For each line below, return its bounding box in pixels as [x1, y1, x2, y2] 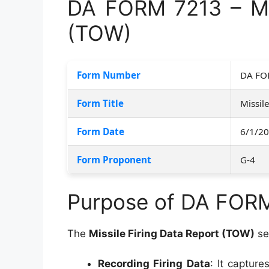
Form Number [77, 68, 141, 81]
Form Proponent [77, 153, 151, 166]
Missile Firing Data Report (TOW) [89, 227, 255, 240]
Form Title [77, 97, 124, 109]
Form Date [77, 125, 124, 138]
